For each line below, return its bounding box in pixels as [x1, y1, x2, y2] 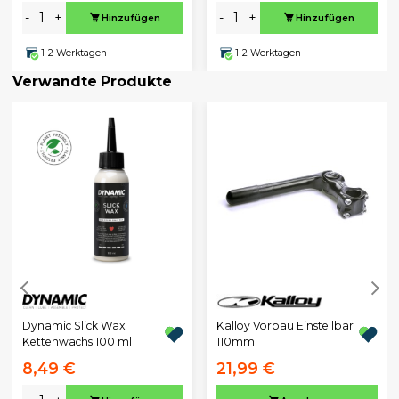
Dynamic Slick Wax [21, 319, 126, 333]
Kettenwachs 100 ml [21, 335, 132, 349]
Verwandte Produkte [12, 73, 172, 90]
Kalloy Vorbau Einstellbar [216, 319, 354, 333]
